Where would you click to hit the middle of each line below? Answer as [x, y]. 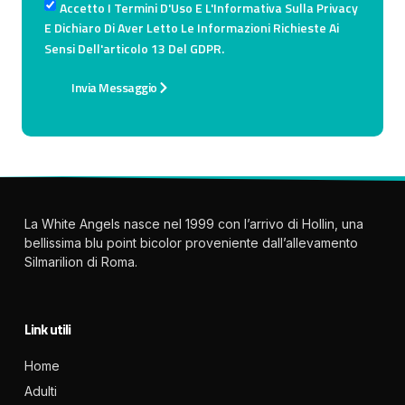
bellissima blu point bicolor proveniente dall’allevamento [191, 242]
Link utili [47, 329]
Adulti [41, 391]
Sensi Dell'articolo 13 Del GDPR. [134, 48]
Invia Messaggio [114, 88]
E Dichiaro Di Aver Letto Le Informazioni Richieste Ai [192, 27]
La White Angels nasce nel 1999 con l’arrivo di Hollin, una [194, 223]
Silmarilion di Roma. [81, 261]
